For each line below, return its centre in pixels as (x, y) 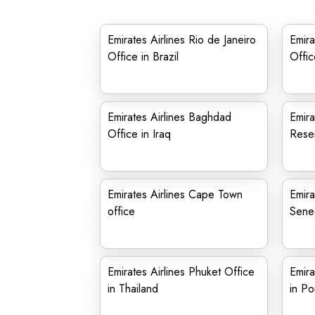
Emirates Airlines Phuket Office (181, 272)
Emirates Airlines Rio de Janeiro (182, 40)
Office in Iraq (139, 134)
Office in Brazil (143, 57)
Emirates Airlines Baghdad (169, 117)
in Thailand (133, 289)
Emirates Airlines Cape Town (175, 194)
